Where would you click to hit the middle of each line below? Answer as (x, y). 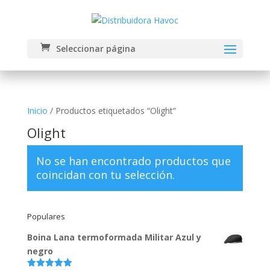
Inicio (37, 111)
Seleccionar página (96, 48)
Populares (46, 216)
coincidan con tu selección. (105, 175)
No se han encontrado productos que (133, 161)
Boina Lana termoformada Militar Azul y (114, 237)
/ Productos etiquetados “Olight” (111, 111)
